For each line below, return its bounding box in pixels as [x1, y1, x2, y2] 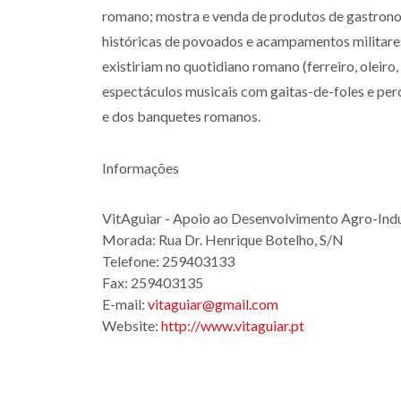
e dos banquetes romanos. [102, 107, 260, 124]
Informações [102, 159, 179, 176]
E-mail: [102, 295, 148, 312]
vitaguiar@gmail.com [148, 295, 278, 312]
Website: [102, 317, 161, 334]
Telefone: [102, 252, 162, 269]
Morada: [102, 231, 158, 248]
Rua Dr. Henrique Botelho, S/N [158, 231, 344, 248]
